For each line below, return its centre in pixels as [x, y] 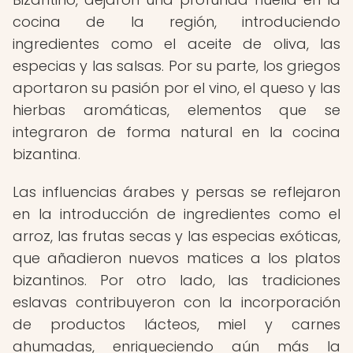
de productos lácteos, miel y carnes [176, 324]
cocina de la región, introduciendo [176, 22]
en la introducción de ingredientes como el [176, 214]
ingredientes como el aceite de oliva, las [176, 44]
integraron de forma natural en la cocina [176, 132]
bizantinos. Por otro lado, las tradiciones [176, 280]
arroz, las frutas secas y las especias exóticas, [176, 236]
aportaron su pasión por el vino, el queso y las [176, 88]
